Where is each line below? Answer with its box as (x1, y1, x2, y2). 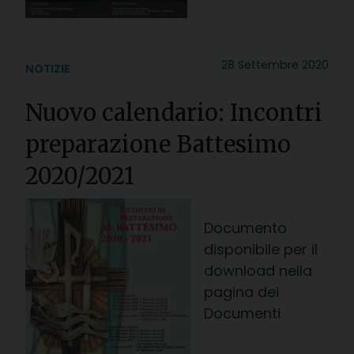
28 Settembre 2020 (221, 56, 329, 73)
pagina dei (204, 281, 279, 302)
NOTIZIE (25, 60, 70, 77)
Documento (204, 217, 287, 238)
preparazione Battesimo (25, 130, 291, 159)
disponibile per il (204, 239, 318, 259)
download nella (204, 260, 312, 281)
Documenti (204, 303, 281, 323)
